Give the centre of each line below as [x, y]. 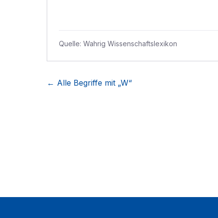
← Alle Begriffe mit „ [84, 83]
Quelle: [71, 44]
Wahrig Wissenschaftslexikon [130, 44]
